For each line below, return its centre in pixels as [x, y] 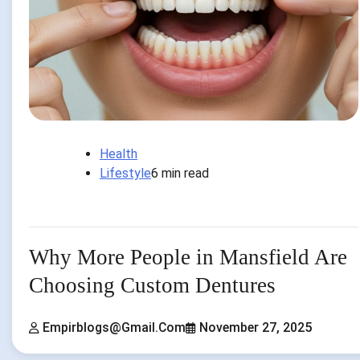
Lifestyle [125, 174]
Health [119, 154]
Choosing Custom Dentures [152, 286]
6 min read [180, 174]
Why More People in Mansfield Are [188, 258]
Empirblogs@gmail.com [114, 327]
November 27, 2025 [256, 327]
